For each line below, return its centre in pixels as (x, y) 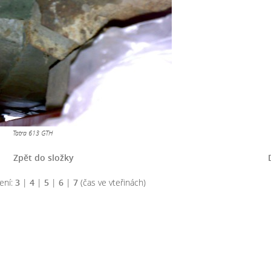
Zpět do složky (43, 158)
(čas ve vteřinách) (112, 182)
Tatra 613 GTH (33, 133)
